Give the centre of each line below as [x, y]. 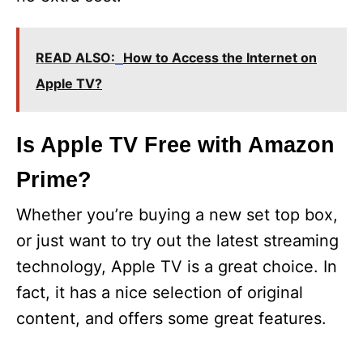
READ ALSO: [75, 58]
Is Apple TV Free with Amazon [175, 145]
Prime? [54, 180]
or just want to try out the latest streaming [177, 241]
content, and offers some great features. [171, 318]
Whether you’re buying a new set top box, [177, 215]
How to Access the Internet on [220, 58]
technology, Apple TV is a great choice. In [177, 267]
